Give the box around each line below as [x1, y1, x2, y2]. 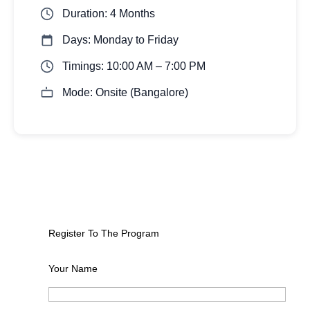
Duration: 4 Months [62, 8, 155, 19]
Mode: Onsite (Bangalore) [62, 86, 188, 98]
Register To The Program [48, 228, 159, 239]
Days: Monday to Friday [62, 34, 179, 46]
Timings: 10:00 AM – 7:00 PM [62, 60, 206, 72]
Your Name [48, 263, 98, 275]
